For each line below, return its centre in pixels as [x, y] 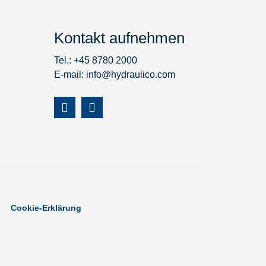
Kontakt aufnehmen [119, 38]
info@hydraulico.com [131, 75]
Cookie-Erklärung [46, 208]
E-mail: [70, 75]
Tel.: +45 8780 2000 [96, 61]
